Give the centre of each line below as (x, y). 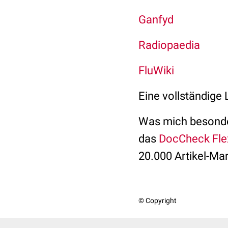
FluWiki (156, 70)
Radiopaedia (169, 45)
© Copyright (158, 201)
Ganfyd (156, 20)
